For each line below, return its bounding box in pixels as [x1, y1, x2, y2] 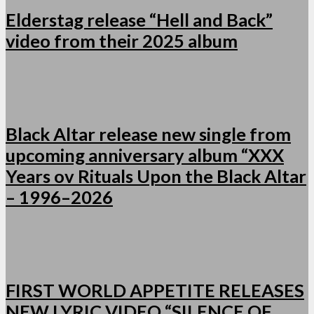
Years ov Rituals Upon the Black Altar [6, 165, 306, 187]
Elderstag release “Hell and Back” [6, 9, 273, 31]
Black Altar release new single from [6, 123, 291, 145]
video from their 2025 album [6, 30, 238, 52]
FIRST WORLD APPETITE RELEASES [6, 280, 304, 301]
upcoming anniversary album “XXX [6, 144, 284, 166]
